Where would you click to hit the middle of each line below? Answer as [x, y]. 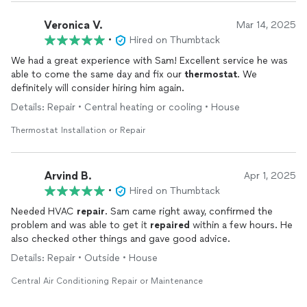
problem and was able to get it [81, 225]
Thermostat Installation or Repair [78, 130]
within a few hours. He [241, 225]
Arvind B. [68, 175]
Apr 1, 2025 [270, 176]
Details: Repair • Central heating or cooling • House [125, 107]
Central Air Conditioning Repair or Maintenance [107, 281]
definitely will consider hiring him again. [98, 88]
